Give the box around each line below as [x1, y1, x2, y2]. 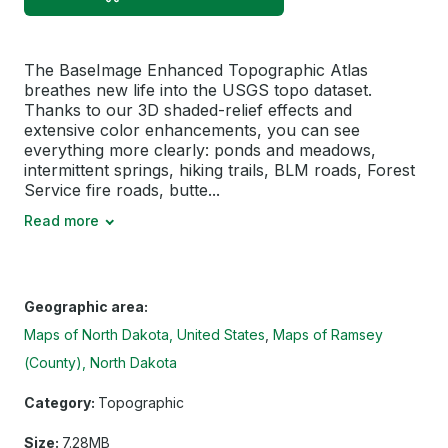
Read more [24, 212, 99, 230]
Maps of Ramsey [273, 326, 383, 344]
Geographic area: [24, 298, 148, 316]
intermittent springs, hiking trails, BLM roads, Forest [24, 160, 415, 181]
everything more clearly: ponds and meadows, [24, 140, 376, 161]
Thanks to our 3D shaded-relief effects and [24, 100, 352, 121]
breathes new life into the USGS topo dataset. [24, 80, 372, 101]
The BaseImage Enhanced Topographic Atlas [24, 60, 368, 81]
